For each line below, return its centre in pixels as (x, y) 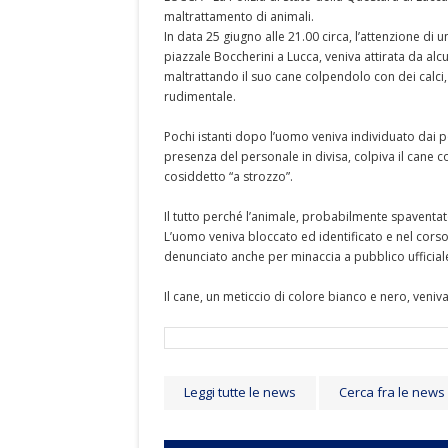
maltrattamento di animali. (239, 16)
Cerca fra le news (392, 392)
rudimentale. (200, 96)
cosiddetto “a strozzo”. (228, 176)
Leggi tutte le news (240, 392)
